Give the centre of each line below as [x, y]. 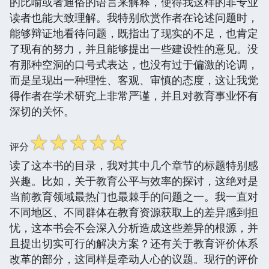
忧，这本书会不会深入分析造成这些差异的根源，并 [134, 227]
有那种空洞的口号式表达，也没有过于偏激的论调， [134, 64]
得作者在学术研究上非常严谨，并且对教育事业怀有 [134, 95]
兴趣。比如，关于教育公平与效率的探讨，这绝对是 [134, 180]
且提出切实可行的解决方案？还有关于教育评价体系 [134, 243]
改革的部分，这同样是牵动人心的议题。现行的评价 [134, 258]
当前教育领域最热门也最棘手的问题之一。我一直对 [134, 196]
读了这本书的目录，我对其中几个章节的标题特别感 [134, 165]
